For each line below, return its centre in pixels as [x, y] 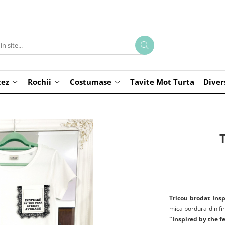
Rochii [39, 82]
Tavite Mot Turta [162, 82]
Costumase [91, 82]
